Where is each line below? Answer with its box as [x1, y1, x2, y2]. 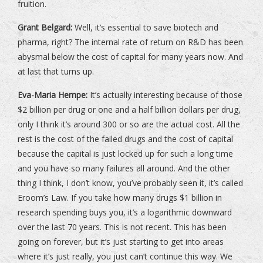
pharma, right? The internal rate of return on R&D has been [18, 36, 243, 48]
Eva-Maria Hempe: [18, 89, 87, 101]
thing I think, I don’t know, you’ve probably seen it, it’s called [18, 177, 243, 189]
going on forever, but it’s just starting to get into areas [18, 236, 224, 248]
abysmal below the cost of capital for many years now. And [18, 51, 243, 63]
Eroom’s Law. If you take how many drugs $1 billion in [18, 192, 222, 204]
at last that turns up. [18, 66, 94, 77]
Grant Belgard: [18, 22, 72, 33]
